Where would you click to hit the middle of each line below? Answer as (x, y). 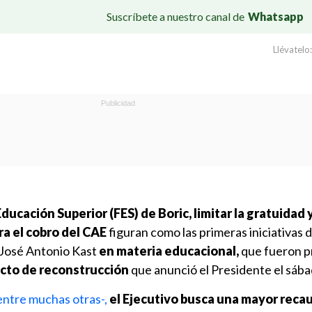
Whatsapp (276, 16)
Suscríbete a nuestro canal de (175, 16)
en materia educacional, (169, 251)
